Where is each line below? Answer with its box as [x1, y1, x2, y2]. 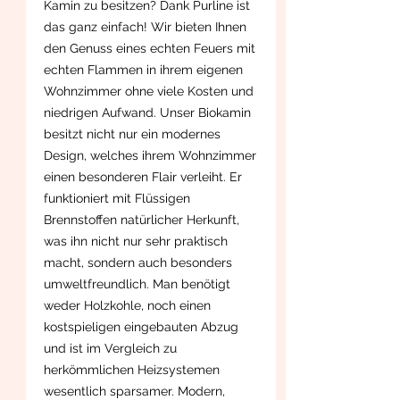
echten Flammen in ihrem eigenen [44, 62, 243, 77]
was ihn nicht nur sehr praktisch [44, 233, 228, 248]
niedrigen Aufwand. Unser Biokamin [44, 104, 251, 120]
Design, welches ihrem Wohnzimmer [44, 147, 256, 162]
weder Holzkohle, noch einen [44, 297, 211, 312]
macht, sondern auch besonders [44, 254, 232, 270]
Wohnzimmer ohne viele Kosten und [44, 83, 254, 98]
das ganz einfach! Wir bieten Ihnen [44, 19, 246, 34]
